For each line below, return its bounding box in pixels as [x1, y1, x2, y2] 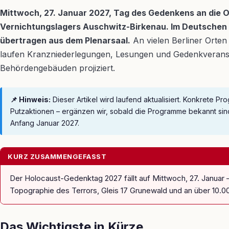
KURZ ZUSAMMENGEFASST [8, 152, 106, 161]
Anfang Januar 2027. [10, 119, 79, 127]
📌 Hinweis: [10, 95, 51, 104]
